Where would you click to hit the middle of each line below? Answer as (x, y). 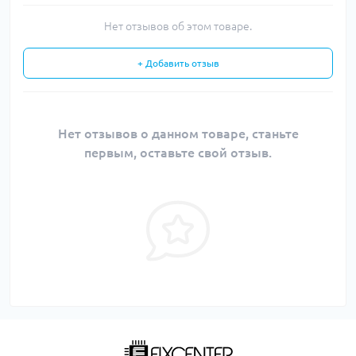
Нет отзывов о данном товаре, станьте (178, 133)
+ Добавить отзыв (178, 63)
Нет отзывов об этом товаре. (178, 26)
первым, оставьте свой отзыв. (178, 153)
